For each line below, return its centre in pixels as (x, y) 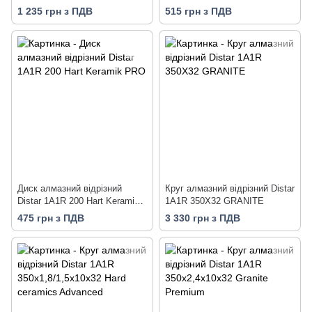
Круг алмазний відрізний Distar (230, 188)
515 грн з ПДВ (198, 11)
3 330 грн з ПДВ (203, 218)
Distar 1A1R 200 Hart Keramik (78, 201)
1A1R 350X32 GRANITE (214, 201)
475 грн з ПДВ (51, 218)
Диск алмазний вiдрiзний (70, 188)
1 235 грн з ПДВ (55, 11)
